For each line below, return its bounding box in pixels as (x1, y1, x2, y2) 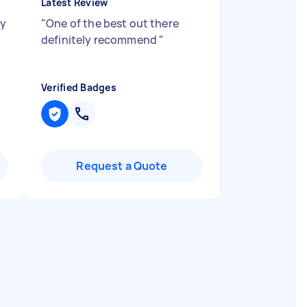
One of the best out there (46, 16, 179, 31)
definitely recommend (41, 32, 160, 47)
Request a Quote (76, 158, 168, 173)
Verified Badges (41, 81, 116, 94)
